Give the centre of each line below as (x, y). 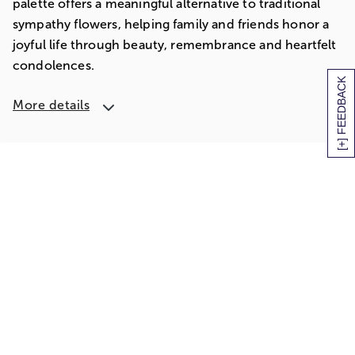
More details (51, 105)
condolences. (53, 65)
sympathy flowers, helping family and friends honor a (171, 24)
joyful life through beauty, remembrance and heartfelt (175, 45)
